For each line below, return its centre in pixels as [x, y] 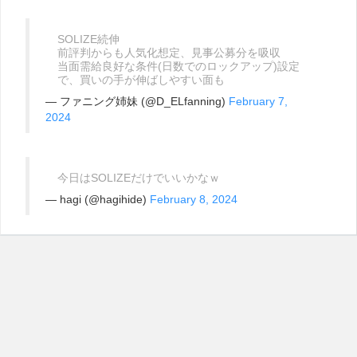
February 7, [258, 101]
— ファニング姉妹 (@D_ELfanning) [137, 101]
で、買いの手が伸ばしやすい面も [141, 80]
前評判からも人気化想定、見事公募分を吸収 [175, 53]
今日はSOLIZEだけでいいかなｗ [139, 178]
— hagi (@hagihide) [98, 199]
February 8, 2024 [194, 199]
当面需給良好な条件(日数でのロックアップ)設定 [178, 66]
